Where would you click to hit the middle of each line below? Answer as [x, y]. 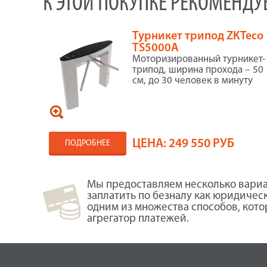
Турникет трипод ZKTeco [198, 36]
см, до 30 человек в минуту [193, 81]
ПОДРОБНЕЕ [88, 143]
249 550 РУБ [202, 144]
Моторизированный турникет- [199, 59]
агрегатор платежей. [138, 219]
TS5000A [156, 48]
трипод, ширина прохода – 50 [198, 70]
